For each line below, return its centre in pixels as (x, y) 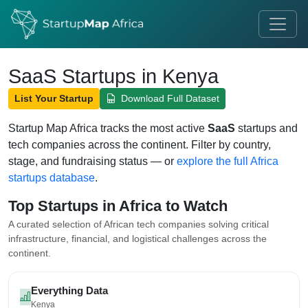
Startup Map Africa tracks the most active (108, 128)
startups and (266, 128)
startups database (52, 178)
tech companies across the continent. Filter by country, (140, 145)
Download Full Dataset (169, 98)
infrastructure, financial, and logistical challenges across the (137, 239)
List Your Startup (54, 98)
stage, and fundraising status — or (92, 161)
